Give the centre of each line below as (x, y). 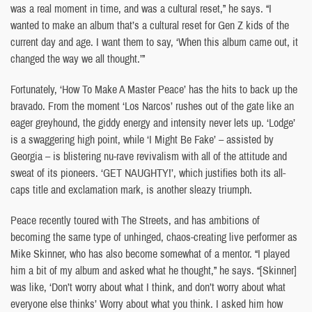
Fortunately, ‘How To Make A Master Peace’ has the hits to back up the (154, 89)
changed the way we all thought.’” (78, 58)
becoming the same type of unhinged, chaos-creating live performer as (154, 236)
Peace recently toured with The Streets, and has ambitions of (135, 220)
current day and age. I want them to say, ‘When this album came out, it (154, 41)
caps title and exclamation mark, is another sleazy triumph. (131, 189)
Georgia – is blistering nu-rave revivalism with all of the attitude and (149, 156)
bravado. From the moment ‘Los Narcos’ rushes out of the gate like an (152, 106)
